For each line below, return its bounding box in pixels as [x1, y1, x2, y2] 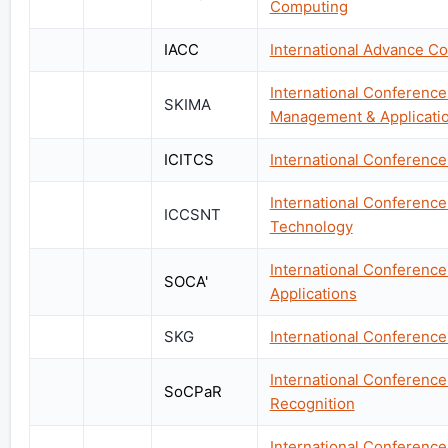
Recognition [269, 393, 355, 413]
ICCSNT [163, 204, 221, 224]
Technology [269, 216, 353, 236]
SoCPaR [163, 381, 222, 401]
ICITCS [163, 149, 214, 169]
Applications [269, 283, 357, 303]
